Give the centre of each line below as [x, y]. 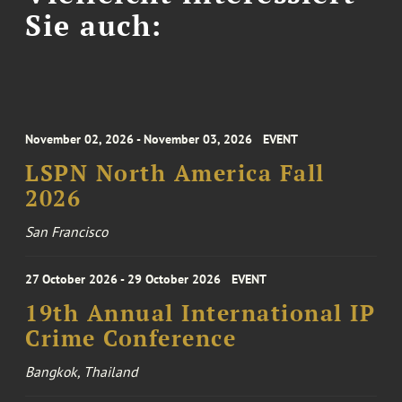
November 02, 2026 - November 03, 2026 [139, 139]
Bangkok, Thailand [82, 371]
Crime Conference [131, 338]
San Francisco [67, 232]
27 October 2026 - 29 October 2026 [123, 279]
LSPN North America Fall [175, 173]
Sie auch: [94, 25]
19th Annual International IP [201, 313]
